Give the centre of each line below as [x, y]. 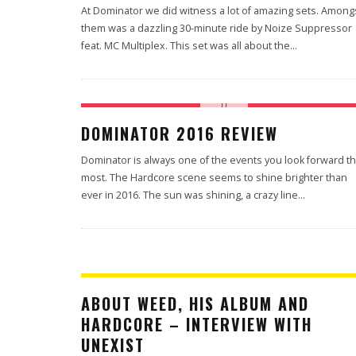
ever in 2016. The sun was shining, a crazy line [190, 195]
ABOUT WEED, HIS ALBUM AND [195, 304]
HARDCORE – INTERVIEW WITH [197, 324]
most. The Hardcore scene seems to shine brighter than [214, 178]
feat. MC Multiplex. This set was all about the [186, 46]
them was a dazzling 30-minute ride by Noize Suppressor [217, 28]
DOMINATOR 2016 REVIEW [180, 133]
